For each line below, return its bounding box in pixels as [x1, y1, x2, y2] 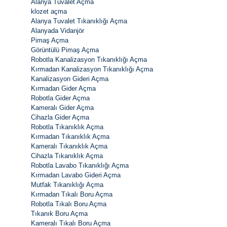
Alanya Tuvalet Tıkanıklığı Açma [31, 17, 127, 25]
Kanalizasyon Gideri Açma [31, 75, 108, 83]
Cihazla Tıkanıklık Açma [31, 152, 103, 160]
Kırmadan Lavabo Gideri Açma [31, 171, 121, 179]
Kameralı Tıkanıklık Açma [31, 142, 107, 150]
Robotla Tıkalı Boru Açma [31, 200, 106, 208]
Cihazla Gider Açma [31, 113, 89, 122]
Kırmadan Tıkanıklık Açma [31, 133, 109, 141]
